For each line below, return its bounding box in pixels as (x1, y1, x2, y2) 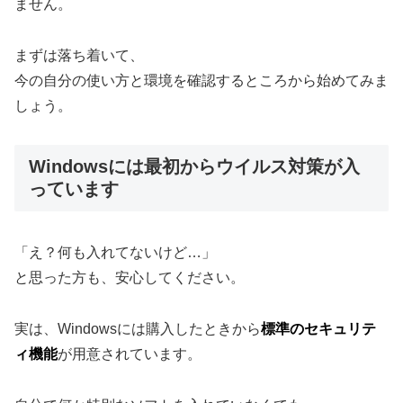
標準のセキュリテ (261, 320, 376, 336)
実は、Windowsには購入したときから (14, 320, 261, 336)
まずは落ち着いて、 (14, 47, 144, 63)
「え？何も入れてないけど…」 (14, 244, 216, 260)
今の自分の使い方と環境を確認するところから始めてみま (14, 72, 389, 88)
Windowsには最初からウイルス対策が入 (29, 156, 360, 176)
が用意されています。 (58, 345, 201, 362)
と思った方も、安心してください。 (14, 269, 245, 285)
